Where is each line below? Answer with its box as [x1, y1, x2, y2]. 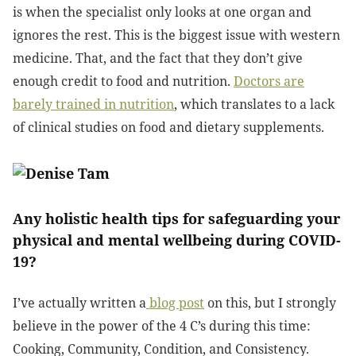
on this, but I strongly [204, 294, 336, 312]
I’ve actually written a [13, 294, 146, 312]
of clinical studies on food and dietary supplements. [13, 118, 324, 137]
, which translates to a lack [174, 95, 335, 114]
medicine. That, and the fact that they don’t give [13, 49, 303, 68]
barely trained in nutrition [13, 95, 174, 114]
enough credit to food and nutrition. [13, 72, 234, 91]
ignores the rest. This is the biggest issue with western [13, 26, 340, 44]
